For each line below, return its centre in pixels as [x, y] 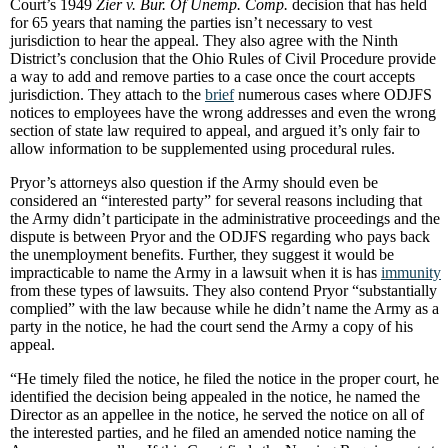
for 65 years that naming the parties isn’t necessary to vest [191, 22]
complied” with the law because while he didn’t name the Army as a [224, 308]
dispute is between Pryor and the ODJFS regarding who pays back [220, 236]
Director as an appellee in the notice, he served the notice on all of [217, 414]
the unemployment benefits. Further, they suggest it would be [202, 254]
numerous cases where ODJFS [333, 94]
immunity [411, 272]
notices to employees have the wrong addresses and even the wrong [223, 112]
